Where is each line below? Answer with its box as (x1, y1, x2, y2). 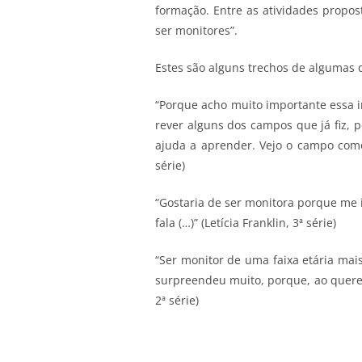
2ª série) (155, 292, 199, 308)
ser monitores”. (155, 22, 238, 38)
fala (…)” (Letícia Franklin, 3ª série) (155, 214, 336, 230)
